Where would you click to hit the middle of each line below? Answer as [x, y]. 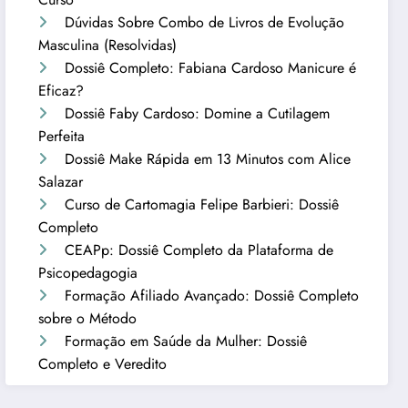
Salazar [61, 181]
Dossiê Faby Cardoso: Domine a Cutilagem [198, 113]
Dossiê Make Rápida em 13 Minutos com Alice [208, 158]
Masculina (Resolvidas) [108, 45]
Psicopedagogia [88, 272]
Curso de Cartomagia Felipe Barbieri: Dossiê [202, 204]
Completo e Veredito [103, 363]
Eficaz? [61, 90]
